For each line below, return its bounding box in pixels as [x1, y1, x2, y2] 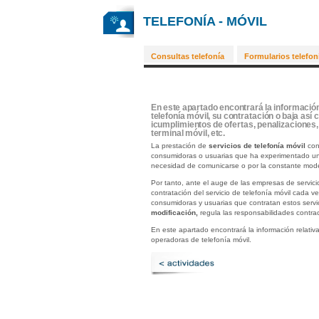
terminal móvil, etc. [150, 129, 226, 137]
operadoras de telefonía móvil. [150, 236, 251, 244]
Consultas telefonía [151, 52, 224, 61]
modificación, [150, 209, 198, 216]
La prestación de [150, 142, 209, 150]
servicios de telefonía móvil [208, 142, 305, 150]
